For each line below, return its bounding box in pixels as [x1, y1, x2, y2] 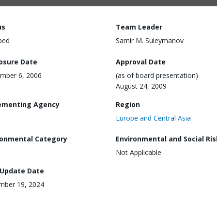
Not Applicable [116, 148, 161, 157]
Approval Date [116, 57, 166, 66]
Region [116, 99, 140, 109]
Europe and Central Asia [116, 113, 191, 123]
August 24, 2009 [116, 81, 167, 91]
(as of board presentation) [116, 70, 198, 80]
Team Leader [116, 22, 162, 31]
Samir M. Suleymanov [116, 36, 184, 45]
